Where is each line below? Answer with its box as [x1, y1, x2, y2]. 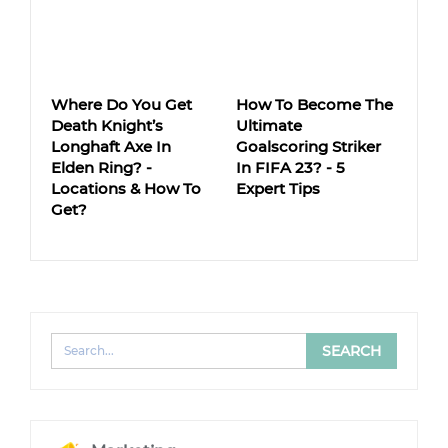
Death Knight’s [51, 116, 163, 136]
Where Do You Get [51, 95, 192, 115]
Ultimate [236, 116, 302, 136]
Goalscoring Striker [236, 137, 381, 157]
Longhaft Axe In [51, 137, 171, 157]
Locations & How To [51, 179, 201, 199]
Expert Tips [236, 179, 320, 199]
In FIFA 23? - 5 [236, 158, 345, 178]
